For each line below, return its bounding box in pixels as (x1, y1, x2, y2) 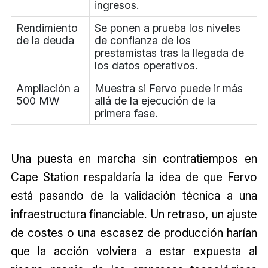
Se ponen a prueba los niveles (94, 22, 240, 35)
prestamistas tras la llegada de (94, 47, 244, 60)
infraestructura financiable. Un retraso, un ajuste (10, 207, 258, 222)
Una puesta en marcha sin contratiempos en (10, 151, 258, 166)
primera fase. (94, 107, 157, 120)
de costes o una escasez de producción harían (10, 226, 258, 240)
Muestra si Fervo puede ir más (94, 82, 243, 95)
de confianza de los (94, 34, 191, 47)
